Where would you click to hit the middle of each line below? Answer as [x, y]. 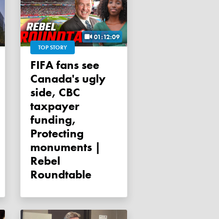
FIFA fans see [33, 65]
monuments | [66, 147]
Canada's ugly [68, 79]
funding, [53, 120]
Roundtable [61, 175]
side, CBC [55, 92]
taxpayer [55, 106]
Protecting [57, 133]
